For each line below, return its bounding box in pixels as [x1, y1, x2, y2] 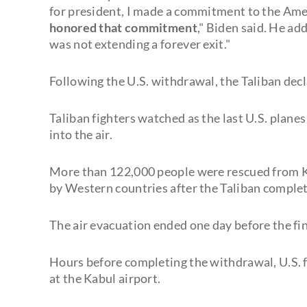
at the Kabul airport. [49, 270, 161, 286]
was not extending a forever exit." [49, 36, 231, 51]
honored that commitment [49, 19, 197, 35]
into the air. [49, 126, 112, 142]
